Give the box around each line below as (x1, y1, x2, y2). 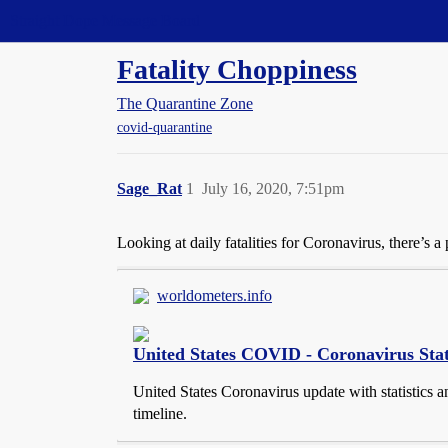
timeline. (133, 405, 187, 423)
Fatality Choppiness (117, 54, 357, 85)
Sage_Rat (117, 180, 182, 198)
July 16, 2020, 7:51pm (202, 180, 344, 198)
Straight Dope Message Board (10, 12, 200, 29)
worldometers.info (157, 287, 272, 305)
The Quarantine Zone (117, 95, 253, 112)
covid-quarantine (117, 120, 212, 136)
